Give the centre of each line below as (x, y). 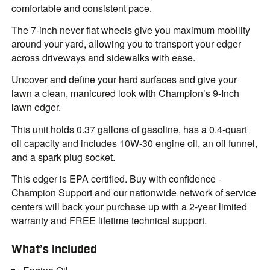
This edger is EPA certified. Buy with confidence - (117, 178)
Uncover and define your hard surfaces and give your (124, 80)
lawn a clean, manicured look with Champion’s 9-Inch (126, 93)
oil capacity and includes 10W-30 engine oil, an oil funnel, (135, 143)
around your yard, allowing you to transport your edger (127, 43)
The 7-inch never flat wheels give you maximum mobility (131, 30)
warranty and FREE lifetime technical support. (109, 220)
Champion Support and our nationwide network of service (134, 192)
